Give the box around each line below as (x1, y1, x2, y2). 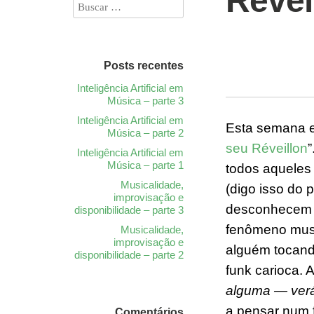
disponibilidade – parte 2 (74, 249, 184, 261)
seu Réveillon (226, 140, 308, 156)
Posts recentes (104, 60, 184, 71)
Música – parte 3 (107, 95, 184, 107)
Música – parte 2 (107, 127, 184, 139)
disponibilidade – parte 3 (74, 204, 184, 216)
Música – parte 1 (107, 159, 184, 171)
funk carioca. (226, 262, 306, 278)
